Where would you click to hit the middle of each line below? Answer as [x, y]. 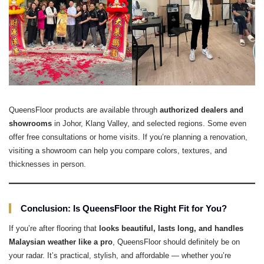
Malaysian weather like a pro [61, 242]
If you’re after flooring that [54, 229]
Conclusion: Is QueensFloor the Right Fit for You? [124, 209]
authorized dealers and [202, 110]
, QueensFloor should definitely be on [176, 242]
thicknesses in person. [47, 164]
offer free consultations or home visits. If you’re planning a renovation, [128, 137]
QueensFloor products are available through [84, 110]
